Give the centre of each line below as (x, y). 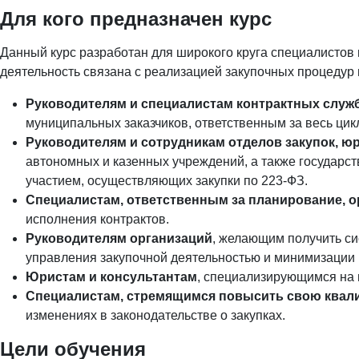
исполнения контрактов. (97, 219)
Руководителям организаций (119, 238)
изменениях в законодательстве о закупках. (155, 315)
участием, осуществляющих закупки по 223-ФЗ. (167, 181)
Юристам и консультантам (111, 277)
